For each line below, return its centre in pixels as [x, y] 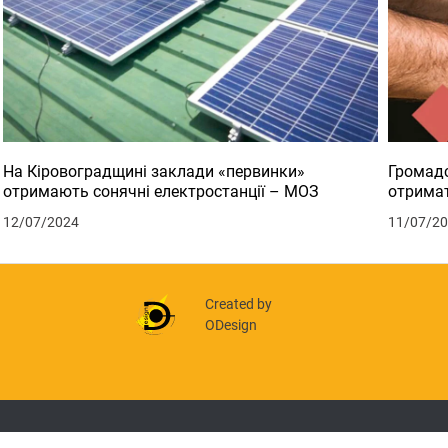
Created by [239, 303]
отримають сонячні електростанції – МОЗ [161, 191]
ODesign [231, 324]
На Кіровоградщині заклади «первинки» [154, 171]
